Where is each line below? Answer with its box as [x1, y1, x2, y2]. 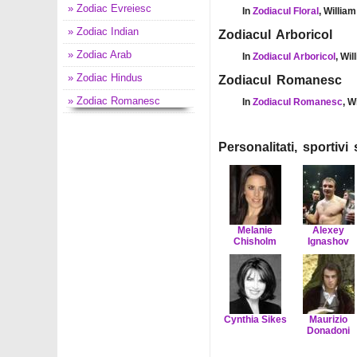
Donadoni [307, 325, 350, 336]
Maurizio [309, 314, 347, 325]
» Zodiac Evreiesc [68, 2, 151, 14]
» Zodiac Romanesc [68, 95, 160, 107]
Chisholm [233, 236, 277, 247]
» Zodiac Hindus [68, 72, 143, 84]
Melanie [237, 225, 273, 236]
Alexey [312, 225, 344, 236]
